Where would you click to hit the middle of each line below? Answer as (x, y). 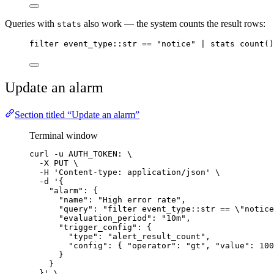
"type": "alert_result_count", (139, 236)
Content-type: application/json (132, 172)
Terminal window (64, 135)
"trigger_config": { (105, 227)
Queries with (31, 24)
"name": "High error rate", (122, 200)
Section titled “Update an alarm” (77, 115)
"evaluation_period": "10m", (125, 218)
